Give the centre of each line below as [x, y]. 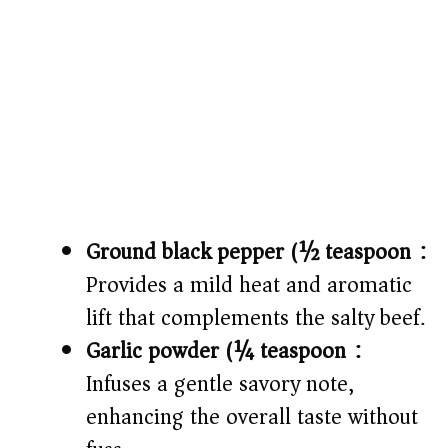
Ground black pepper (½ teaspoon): [256, 252]
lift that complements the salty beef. [255, 318]
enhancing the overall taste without [252, 417]
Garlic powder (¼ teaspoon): [223, 351]
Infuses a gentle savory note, [220, 384]
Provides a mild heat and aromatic [249, 285]
